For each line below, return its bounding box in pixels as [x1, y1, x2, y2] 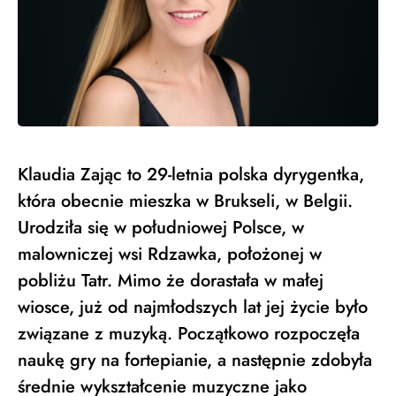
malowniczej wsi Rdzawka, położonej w [18, 241, 322, 268]
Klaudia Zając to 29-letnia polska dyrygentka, [18, 162, 364, 188]
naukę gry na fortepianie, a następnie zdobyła [18, 347, 372, 374]
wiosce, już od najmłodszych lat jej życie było [18, 294, 368, 321]
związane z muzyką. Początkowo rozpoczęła [18, 321, 360, 347]
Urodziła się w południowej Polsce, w [18, 215, 304, 241]
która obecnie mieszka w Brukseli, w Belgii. [18, 188, 353, 215]
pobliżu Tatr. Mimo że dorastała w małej [18, 268, 324, 294]
